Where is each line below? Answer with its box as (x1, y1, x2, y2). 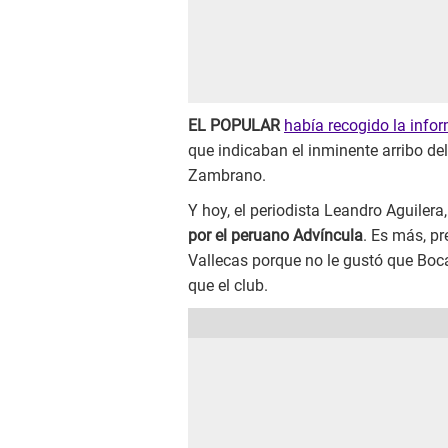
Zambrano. (188, 166, 266, 186)
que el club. (188, 276, 268, 296)
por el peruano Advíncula (188, 226, 363, 246)
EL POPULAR (188, 116, 280, 136)
